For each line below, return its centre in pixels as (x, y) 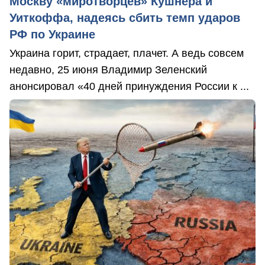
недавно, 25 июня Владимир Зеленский (108, 70)
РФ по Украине (52, 35)
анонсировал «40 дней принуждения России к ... (129, 87)
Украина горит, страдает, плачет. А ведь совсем (127, 54)
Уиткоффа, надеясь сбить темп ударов (125, 18)
